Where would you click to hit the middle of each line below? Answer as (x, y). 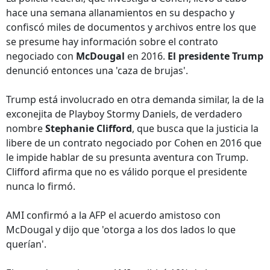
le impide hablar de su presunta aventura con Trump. (127, 157)
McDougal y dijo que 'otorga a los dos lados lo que (121, 230)
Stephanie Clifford (89, 128)
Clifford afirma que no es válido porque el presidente (127, 172)
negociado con (41, 56)
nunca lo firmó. (41, 186)
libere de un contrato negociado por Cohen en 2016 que (134, 143)
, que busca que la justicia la (195, 128)
